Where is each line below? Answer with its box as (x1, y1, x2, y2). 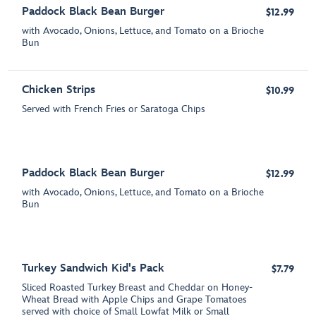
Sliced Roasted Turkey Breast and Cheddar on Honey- (22, 281, 253, 293)
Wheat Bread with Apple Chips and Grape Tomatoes (22, 293, 248, 305)
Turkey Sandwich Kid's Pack (22, 262, 165, 275)
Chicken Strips (22, 83, 96, 97)
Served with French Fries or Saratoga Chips (22, 103, 206, 115)
